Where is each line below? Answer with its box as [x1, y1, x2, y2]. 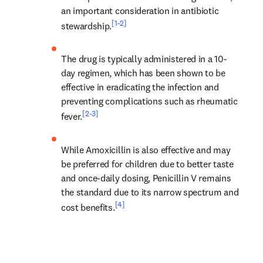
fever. [61, 110, 83, 123]
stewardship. [61, 20, 112, 32]
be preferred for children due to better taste [61, 157, 234, 170]
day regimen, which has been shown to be [61, 67, 225, 79]
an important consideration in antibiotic [61, 4, 219, 16]
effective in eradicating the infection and [61, 81, 219, 93]
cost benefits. [61, 201, 115, 213]
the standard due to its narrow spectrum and [61, 186, 239, 198]
